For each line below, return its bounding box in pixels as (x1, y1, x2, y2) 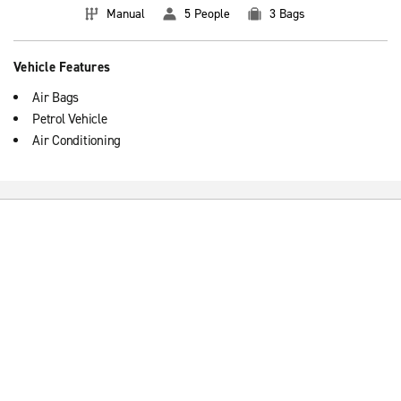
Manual (107, 5, 145, 22)
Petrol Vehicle (32, 110, 107, 128)
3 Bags (269, 5, 305, 22)
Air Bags (32, 89, 79, 107)
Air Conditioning (32, 132, 121, 149)
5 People (184, 5, 230, 22)
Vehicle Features (13, 58, 110, 76)
